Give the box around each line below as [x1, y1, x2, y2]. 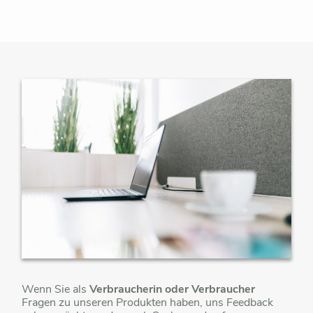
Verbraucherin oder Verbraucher [89, 282, 256, 298]
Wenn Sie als [22, 282, 90, 298]
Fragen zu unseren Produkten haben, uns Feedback [22, 295, 274, 311]
